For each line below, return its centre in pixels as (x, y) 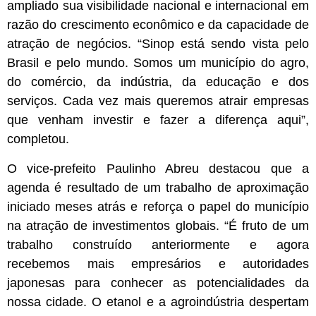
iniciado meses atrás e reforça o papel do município (158, 206)
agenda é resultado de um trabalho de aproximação (158, 187)
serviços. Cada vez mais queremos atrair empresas (158, 101)
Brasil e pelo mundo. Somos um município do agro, (158, 63)
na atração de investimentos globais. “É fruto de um (158, 225)
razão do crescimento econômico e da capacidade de (158, 25)
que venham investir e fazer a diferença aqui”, (158, 120)
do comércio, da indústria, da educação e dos (158, 82)
